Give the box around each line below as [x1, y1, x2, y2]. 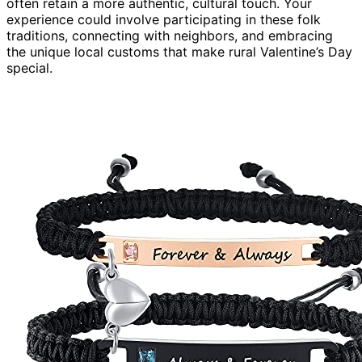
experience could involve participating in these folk [6, 11, 321, 27]
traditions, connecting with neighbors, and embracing [6, 27, 333, 44]
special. [6, 59, 53, 76]
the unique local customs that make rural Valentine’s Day [6, 43, 352, 60]
